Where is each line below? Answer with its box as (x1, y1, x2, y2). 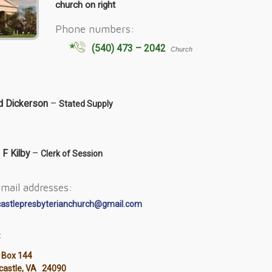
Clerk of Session (41, 148, 103, 158)
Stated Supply (59, 98, 113, 109)
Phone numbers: (55, 22, 135, 35)
